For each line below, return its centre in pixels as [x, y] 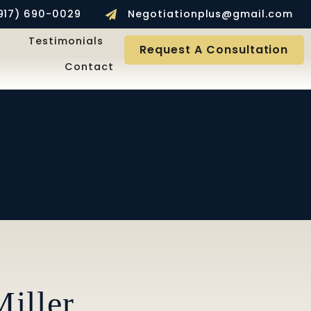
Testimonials [66, 41]
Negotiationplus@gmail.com [210, 14]
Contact [89, 67]
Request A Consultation [214, 50]
